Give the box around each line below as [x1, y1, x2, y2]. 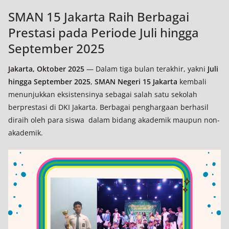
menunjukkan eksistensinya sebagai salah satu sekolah [8, 89, 197, 99]
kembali [177, 77, 207, 86]
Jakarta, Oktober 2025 [8, 64, 84, 74]
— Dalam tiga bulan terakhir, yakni [84, 64, 208, 74]
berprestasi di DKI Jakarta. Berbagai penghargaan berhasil [8, 102, 209, 112]
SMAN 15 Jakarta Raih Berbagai [8, 8, 189, 25]
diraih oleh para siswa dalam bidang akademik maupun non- [8, 115, 220, 125]
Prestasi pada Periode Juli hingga [8, 24, 199, 41]
